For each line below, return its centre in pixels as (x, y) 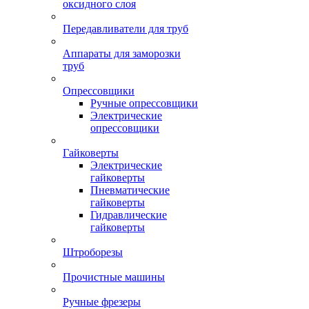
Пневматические (130, 190)
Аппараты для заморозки (122, 53)
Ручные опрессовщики (144, 103)
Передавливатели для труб (126, 29)
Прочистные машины (114, 277)
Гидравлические (129, 215)
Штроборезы (93, 252)
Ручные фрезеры (102, 302)
